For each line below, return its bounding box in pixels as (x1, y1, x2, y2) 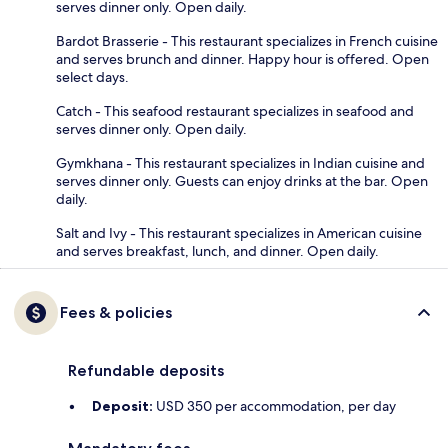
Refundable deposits (68, 360, 224, 380)
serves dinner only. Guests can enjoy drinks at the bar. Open (56, 171, 428, 190)
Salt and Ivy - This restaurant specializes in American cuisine (56, 223, 422, 242)
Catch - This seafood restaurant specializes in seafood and (56, 101, 414, 120)
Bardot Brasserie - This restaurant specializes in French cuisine (56, 31, 438, 50)
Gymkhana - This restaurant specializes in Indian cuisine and (56, 153, 425, 172)
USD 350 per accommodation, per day (153, 396, 396, 415)
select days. (56, 67, 129, 86)
